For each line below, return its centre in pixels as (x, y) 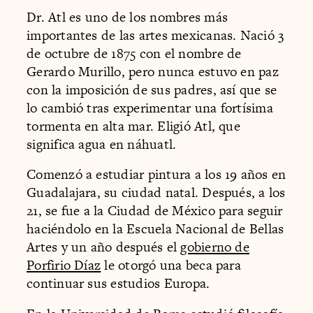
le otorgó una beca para (171, 265)
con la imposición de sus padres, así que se (152, 89)
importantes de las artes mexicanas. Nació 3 (155, 35)
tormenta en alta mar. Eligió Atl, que (133, 126)
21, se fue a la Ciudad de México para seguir (155, 211)
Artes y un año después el (104, 247)
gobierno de (215, 247)
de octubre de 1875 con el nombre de (134, 53)
